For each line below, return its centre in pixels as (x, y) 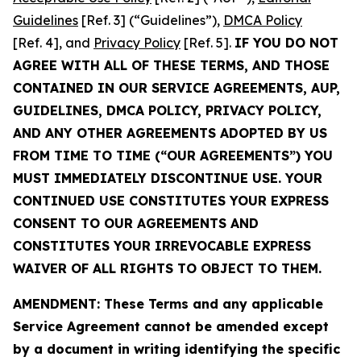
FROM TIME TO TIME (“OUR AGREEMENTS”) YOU (173, 156)
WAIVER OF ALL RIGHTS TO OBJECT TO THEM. (167, 268)
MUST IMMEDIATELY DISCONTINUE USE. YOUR (168, 178)
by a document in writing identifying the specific (176, 349)
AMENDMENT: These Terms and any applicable (168, 304)
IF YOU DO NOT (286, 43)
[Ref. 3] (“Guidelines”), (151, 20)
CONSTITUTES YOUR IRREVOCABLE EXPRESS (162, 246)
